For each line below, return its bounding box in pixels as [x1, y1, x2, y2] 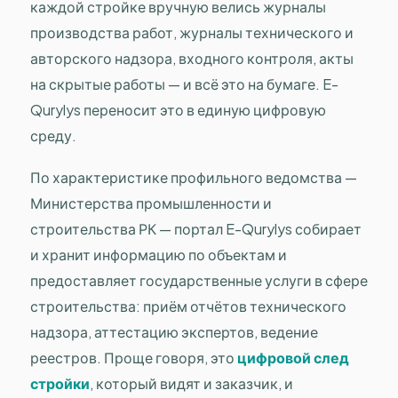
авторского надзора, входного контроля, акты [30, 49, 354, 68]
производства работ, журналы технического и [30, 23, 354, 43]
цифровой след [237, 348, 349, 368]
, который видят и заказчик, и [90, 374, 293, 394]
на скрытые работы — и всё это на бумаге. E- [30, 75, 338, 94]
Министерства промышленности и [30, 194, 272, 213]
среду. [30, 126, 76, 146]
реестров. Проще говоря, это [30, 348, 237, 368]
